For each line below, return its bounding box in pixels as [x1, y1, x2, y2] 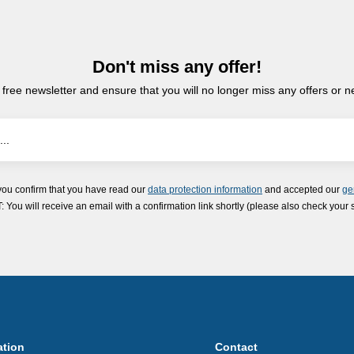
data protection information [148, 184, 262, 194]
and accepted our [262, 184, 342, 194]
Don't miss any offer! [92, 57, 262, 77]
